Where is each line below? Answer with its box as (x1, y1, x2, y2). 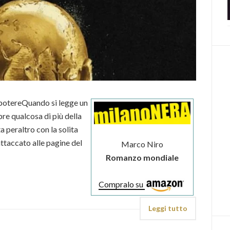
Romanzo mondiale (106, 152, 179, 162)
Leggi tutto (148, 203, 188, 213)
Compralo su (99, 179, 145, 189)
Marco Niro (121, 139, 164, 149)
